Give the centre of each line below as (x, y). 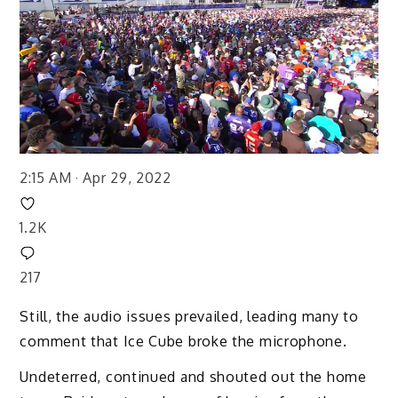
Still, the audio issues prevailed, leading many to (189, 316)
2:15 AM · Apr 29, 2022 (96, 177)
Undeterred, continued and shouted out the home (193, 377)
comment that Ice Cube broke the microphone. (183, 341)
